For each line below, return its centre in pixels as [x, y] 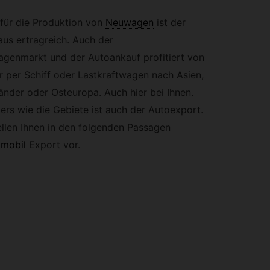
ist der [171, 22]
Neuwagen [129, 22]
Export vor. [54, 144]
